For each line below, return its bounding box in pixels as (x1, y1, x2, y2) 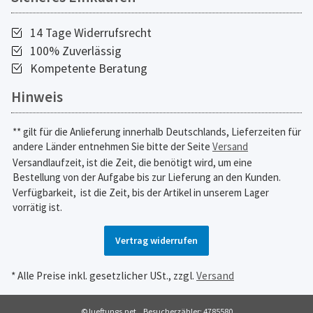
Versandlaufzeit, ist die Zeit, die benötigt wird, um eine (13, 155, 252, 169)
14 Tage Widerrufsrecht (27, 24, 152, 41)
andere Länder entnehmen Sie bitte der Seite (13, 140, 212, 154)
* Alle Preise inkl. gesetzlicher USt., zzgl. (11, 269, 196, 283)
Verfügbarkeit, (13, 186, 78, 200)
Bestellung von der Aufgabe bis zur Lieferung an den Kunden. (13, 170, 281, 184)
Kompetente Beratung (27, 61, 147, 77)
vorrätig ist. (13, 201, 64, 214)
